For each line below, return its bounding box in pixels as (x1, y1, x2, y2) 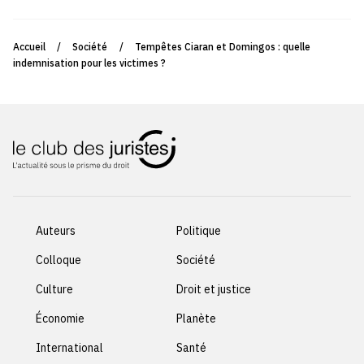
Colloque (36, 253, 81, 268)
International (36, 340, 103, 356)
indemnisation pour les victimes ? (13, 57, 166, 70)
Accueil (13, 41, 45, 54)
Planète (176, 311, 217, 327)
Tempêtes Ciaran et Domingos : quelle (134, 41, 310, 54)
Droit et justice (176, 282, 252, 297)
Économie (36, 311, 84, 327)
